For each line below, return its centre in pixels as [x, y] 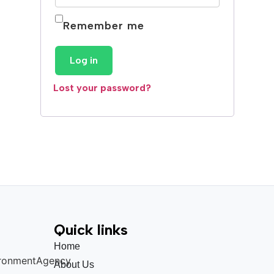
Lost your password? [102, 88]
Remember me [103, 26]
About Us [74, 265]
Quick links [91, 230]
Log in [83, 60]
